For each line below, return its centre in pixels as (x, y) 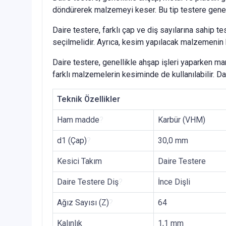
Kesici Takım (79, 161)
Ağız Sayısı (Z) (83, 203)
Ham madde (78, 120)
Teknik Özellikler (89, 99)
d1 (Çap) (72, 141)
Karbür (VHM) (182, 120)
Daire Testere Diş (88, 182)
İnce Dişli (174, 182)
